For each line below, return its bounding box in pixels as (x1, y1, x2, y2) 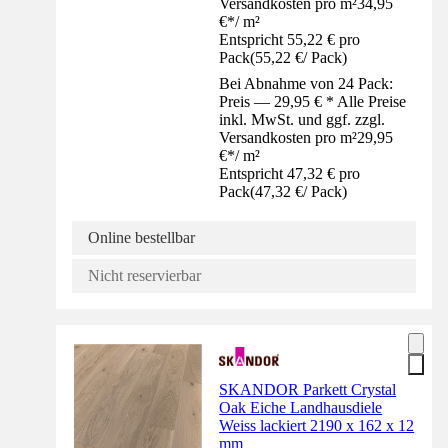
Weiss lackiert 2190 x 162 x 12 (219, 416, 415, 434)
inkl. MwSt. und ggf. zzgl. (219, 110, 386, 128)
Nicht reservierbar (88, 266, 201, 284)
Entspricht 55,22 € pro (219, 30, 361, 48)
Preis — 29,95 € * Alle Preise (219, 92, 407, 110)
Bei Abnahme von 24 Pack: (219, 74, 394, 92)
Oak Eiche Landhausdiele (219, 398, 383, 416)
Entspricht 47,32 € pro (219, 164, 361, 182)
